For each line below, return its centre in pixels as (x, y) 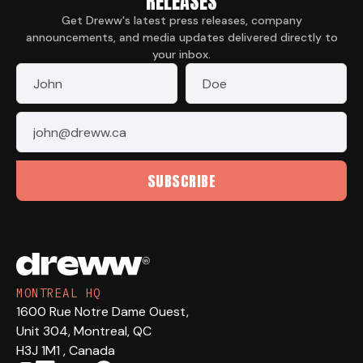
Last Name (219, 72)
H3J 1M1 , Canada (66, 351)
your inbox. (181, 55)
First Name (50, 72)
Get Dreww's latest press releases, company (181, 21)
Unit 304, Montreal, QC (84, 331)
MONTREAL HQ (59, 294)
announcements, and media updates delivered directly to (181, 38)
